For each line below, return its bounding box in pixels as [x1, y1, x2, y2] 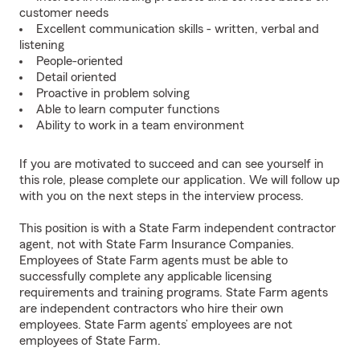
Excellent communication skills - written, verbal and [36, 22, 319, 35]
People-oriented [36, 55, 123, 67]
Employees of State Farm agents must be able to [19, 254, 288, 267]
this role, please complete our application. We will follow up [19, 174, 340, 186]
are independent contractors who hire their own [19, 302, 284, 315]
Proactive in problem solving [36, 87, 190, 100]
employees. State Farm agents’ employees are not [19, 318, 292, 331]
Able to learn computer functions [36, 103, 219, 116]
